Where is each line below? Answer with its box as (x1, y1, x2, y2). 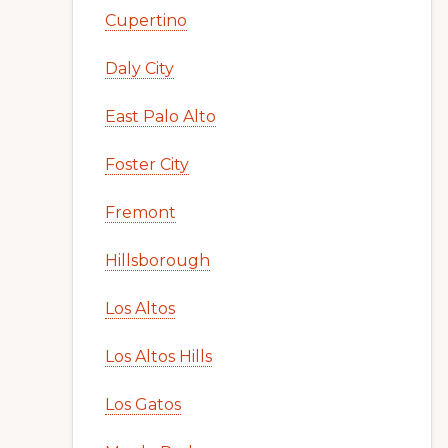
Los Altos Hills (105, 347, 212, 366)
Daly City (105, 59, 174, 78)
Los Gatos (105, 395, 181, 414)
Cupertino (105, 11, 187, 30)
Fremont (105, 203, 176, 222)
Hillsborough (105, 251, 210, 270)
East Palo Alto (105, 107, 216, 126)
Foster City (105, 155, 189, 174)
